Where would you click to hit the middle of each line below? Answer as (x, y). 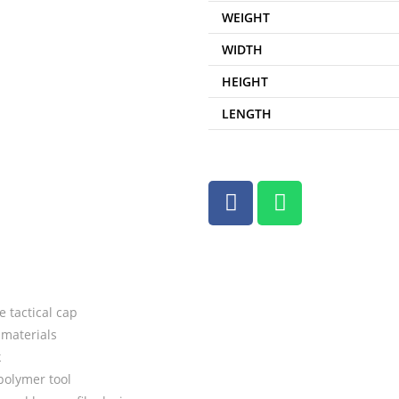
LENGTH (247, 114)
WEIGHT (246, 17)
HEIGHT (245, 81)
